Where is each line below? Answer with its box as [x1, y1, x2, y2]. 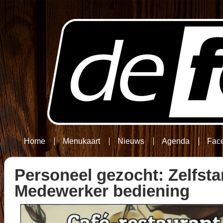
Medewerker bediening [14, 182, 190, 200]
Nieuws [117, 137, 145, 145]
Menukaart [63, 137, 101, 145]
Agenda [162, 137, 190, 145]
